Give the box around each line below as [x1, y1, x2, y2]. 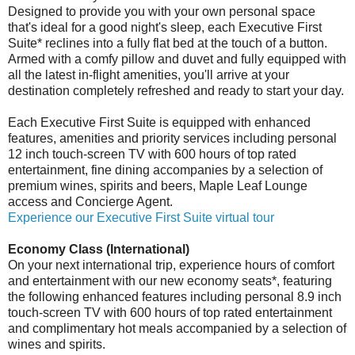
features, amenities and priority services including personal [8, 131, 337, 145]
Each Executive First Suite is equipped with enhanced [8, 115, 311, 129]
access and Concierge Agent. [8, 194, 173, 208]
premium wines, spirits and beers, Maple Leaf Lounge [8, 178, 307, 193]
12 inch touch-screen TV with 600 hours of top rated [8, 147, 296, 161]
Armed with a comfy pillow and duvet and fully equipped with [8, 52, 346, 66]
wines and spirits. [8, 337, 105, 351]
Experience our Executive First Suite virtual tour [8, 210, 274, 224]
